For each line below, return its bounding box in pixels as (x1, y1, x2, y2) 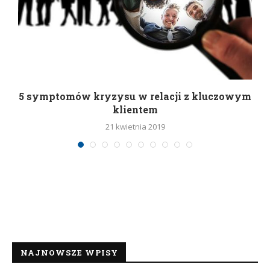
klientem (112, 102, 158, 116)
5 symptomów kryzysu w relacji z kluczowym (19, 89, 251, 102)
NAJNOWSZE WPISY (20, 246, 118, 258)
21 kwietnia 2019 (105, 121, 165, 132)
